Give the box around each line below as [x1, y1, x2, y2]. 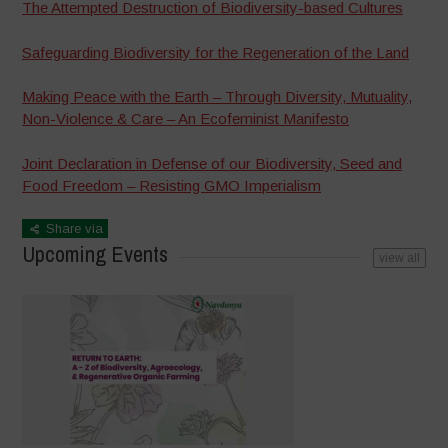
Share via [42, 221, 104, 237]
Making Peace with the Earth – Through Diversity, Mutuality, [22, 88, 413, 106]
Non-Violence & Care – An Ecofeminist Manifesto [22, 110, 350, 128]
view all [378, 251, 420, 266]
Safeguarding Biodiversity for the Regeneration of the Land [22, 43, 410, 61]
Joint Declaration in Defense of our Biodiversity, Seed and [22, 154, 403, 172]
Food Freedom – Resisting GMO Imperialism [22, 176, 322, 194]
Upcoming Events [22, 239, 169, 270]
